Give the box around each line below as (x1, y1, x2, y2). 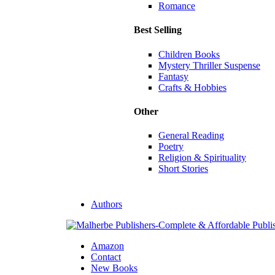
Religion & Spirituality (158, 152, 246, 163)
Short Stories (158, 163, 208, 174)
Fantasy (158, 71, 188, 82)
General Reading (158, 130, 224, 141)
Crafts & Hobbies (158, 82, 227, 93)
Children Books (158, 48, 220, 60)
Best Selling (134, 25, 182, 36)
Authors (91, 199, 122, 210)
